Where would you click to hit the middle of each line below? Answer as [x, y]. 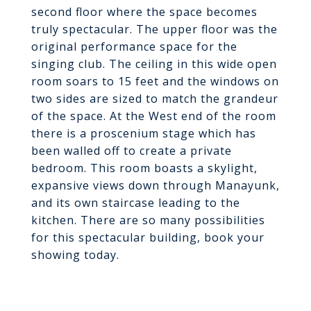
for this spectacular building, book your [148, 237]
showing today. [75, 255]
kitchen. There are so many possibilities [148, 220]
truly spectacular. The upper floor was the [154, 29]
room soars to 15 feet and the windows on [155, 81]
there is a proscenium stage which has [144, 133]
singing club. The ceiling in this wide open [154, 64]
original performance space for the [134, 47]
